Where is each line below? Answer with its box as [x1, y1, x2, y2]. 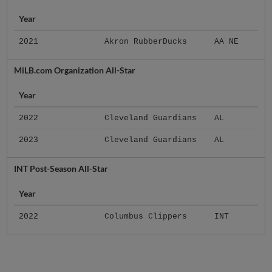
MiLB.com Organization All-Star [13, 65, 135, 76]
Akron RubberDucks [104, 37, 187, 47]
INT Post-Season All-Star [13, 163, 108, 174]
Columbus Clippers [104, 212, 187, 222]
